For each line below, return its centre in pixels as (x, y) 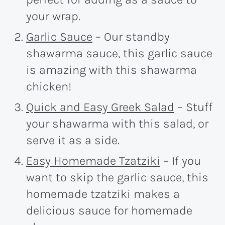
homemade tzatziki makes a (103, 194)
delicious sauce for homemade (109, 210)
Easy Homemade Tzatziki (93, 160)
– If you (181, 160)
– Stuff (193, 107)
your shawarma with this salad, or (117, 123)
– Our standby (131, 36)
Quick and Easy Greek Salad (100, 107)
